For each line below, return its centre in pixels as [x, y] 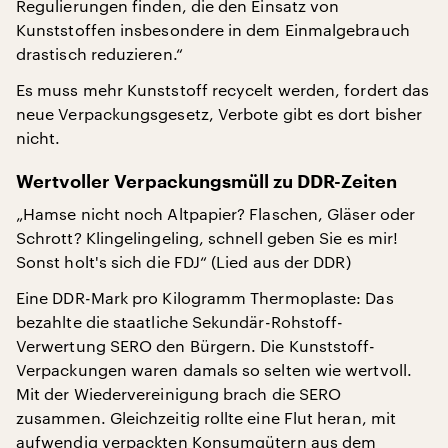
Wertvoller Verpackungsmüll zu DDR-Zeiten [206, 181]
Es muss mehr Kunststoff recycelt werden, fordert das [223, 89]
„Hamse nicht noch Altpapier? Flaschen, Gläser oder [215, 213]
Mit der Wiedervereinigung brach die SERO [179, 393]
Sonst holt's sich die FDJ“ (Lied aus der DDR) [183, 261]
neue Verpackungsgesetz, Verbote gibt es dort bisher [219, 113]
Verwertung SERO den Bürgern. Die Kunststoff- [196, 345]
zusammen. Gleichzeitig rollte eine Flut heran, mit [206, 417]
